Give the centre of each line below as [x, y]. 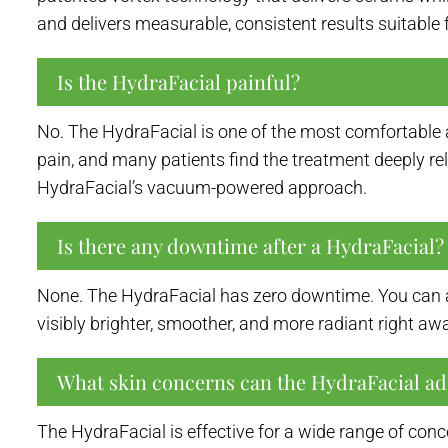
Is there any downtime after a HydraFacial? [250, 245]
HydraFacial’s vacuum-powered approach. [202, 187]
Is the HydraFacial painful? [178, 81]
